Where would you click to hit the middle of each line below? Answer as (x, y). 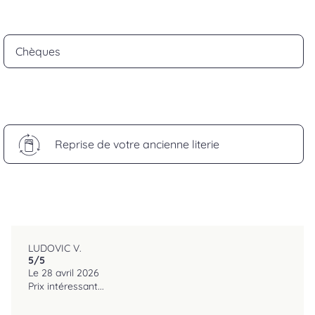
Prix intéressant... (66, 287)
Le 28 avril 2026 (64, 273)
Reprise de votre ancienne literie (137, 144)
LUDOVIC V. (55, 249)
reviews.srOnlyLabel (78, 259)
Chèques (38, 51)
